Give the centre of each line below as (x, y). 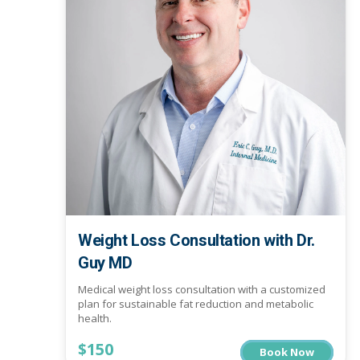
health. (95, 319)
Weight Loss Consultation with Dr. (196, 240)
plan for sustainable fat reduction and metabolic (196, 304)
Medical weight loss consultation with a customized (202, 290)
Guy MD (105, 262)
